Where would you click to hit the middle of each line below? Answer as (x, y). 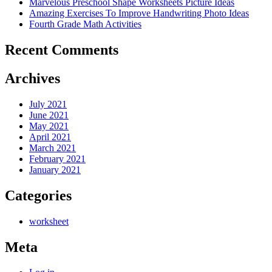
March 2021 (53, 148)
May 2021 (49, 126)
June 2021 (49, 115)
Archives (32, 78)
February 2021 (57, 158)
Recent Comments (62, 49)
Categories (38, 195)
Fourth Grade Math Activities (85, 24)
